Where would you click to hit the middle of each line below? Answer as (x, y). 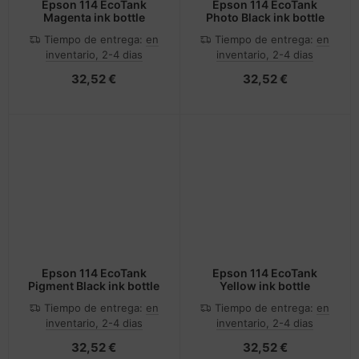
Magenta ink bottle (94, 17)
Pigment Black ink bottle (94, 286)
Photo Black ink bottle (265, 17)
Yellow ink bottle (265, 286)
